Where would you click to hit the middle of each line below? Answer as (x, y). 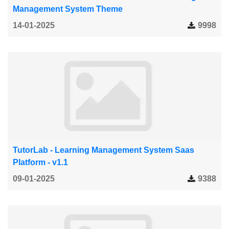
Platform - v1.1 (40, 162)
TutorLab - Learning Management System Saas (104, 150)
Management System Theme (68, 9)
